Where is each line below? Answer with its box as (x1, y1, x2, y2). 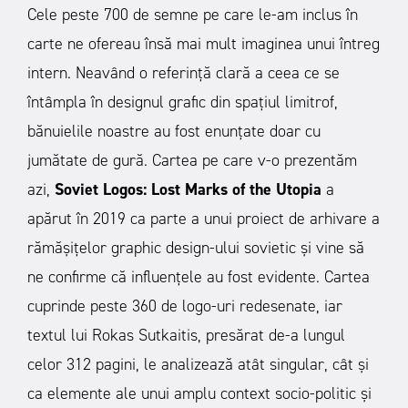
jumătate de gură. (27, 148, 148, 171)
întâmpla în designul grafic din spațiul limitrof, (27, 90, 338, 113)
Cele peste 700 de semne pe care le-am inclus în (27, 3, 358, 25)
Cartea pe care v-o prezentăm (152, 148, 357, 171)
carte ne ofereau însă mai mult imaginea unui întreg (27, 32, 380, 55)
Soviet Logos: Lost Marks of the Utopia (50, 178, 321, 200)
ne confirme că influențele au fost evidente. (27, 265, 320, 288)
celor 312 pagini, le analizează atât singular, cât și (27, 352, 369, 375)
